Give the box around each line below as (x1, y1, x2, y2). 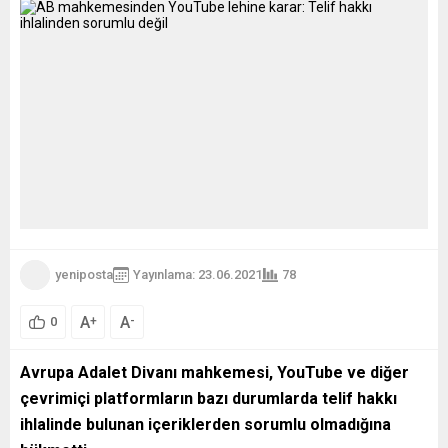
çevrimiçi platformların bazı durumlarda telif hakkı (20, 388, 397, 408)
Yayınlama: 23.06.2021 (133, 267, 262, 282)
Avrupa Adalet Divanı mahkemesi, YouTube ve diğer (20, 362, 409, 382)
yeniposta (55, 267, 113, 282)
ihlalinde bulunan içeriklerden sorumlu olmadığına (20, 414, 391, 434)
